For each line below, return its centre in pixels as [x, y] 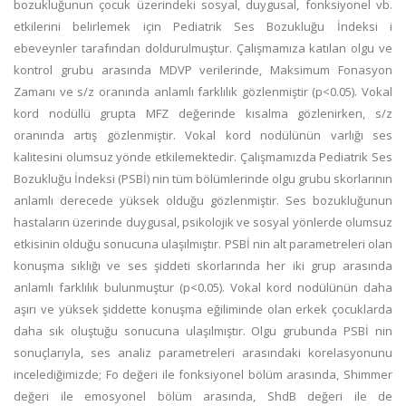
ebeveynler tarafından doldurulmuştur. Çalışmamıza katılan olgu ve [203, 48]
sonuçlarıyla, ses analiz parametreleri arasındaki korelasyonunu [203, 353]
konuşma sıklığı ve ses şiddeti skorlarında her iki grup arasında [203, 266]
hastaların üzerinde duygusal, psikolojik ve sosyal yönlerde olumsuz [203, 222]
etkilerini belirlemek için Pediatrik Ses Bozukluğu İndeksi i [203, 26]
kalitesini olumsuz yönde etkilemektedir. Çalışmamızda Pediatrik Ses [203, 157]
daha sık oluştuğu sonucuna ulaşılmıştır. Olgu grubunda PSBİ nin [203, 331]
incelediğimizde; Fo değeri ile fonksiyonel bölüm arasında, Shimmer [203, 374]
